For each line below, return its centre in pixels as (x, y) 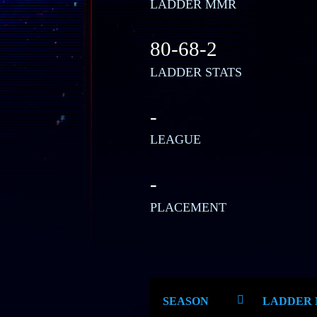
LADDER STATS (196, 72)
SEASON (186, 301)
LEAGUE (175, 140)
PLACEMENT (188, 207)
